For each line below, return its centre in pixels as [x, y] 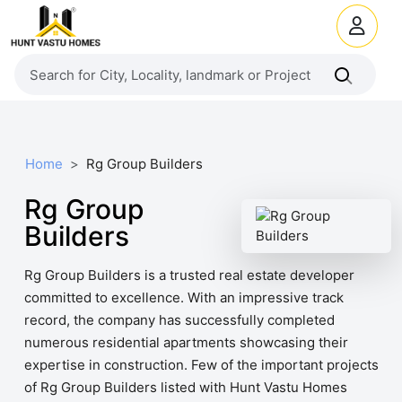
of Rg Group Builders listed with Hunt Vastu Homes [186, 387]
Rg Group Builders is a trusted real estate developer [189, 275]
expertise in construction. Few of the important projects [201, 365]
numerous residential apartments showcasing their [186, 342]
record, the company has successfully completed [179, 320]
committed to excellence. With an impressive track [184, 297]
